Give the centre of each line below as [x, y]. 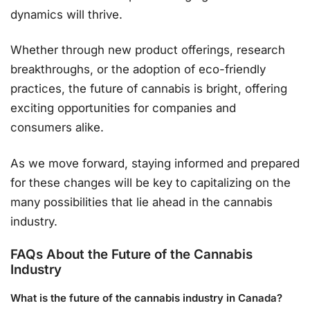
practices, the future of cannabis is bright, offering [149, 89]
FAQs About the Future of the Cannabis [131, 255]
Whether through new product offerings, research [148, 50]
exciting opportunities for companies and [123, 108]
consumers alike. [57, 128]
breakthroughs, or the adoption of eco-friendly [138, 70]
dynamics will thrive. [66, 14]
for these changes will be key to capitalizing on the [151, 182]
